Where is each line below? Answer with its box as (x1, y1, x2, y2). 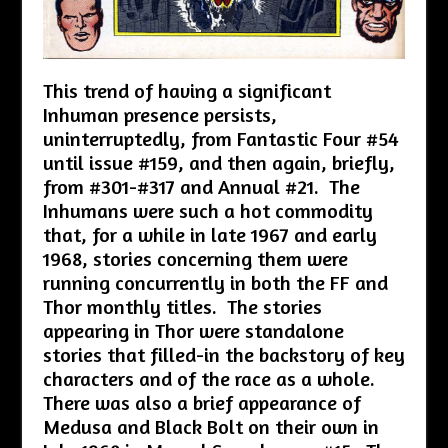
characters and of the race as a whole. (42, 365, 380, 391)
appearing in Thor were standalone (42, 317, 344, 343)
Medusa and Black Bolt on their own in (42, 413, 379, 439)
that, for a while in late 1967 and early (42, 221, 377, 247)
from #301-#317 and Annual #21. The (42, 173, 360, 199)
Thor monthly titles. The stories (42, 293, 322, 319)
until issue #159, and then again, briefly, (42, 149, 395, 175)
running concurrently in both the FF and (42, 269, 388, 295)
